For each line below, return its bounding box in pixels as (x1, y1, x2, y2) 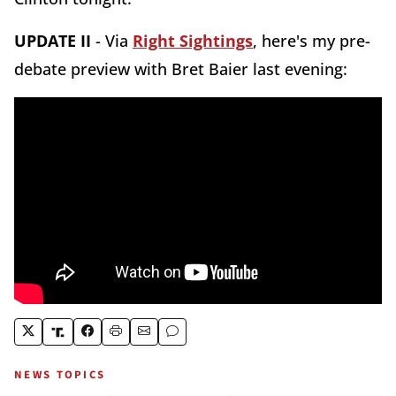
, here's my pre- (253, 30, 370, 52)
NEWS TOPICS (14, 367, 106, 384)
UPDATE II (14, 30, 91, 52)
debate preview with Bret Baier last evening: (14, 58, 347, 80)
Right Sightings (133, 30, 253, 52)
